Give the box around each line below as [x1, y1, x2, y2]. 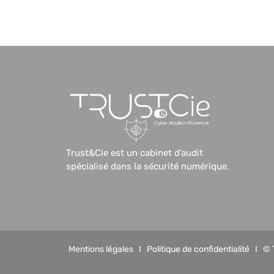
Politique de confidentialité [147, 243, 250, 254]
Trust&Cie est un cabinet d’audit [65, 147, 203, 158]
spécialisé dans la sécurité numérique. [65, 160, 229, 172]
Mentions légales [68, 243, 133, 254]
